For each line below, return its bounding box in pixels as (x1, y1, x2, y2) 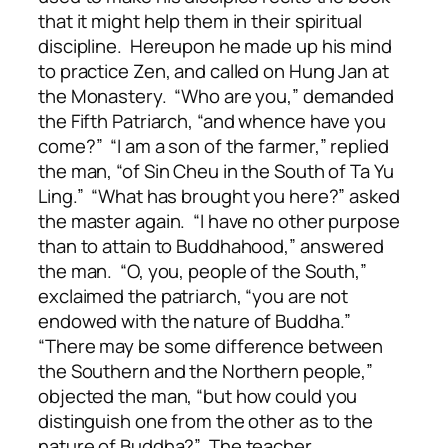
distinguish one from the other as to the (38, 408, 373, 435)
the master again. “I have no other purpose (38, 208, 400, 235)
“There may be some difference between (38, 333, 384, 360)
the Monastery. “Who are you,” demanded (38, 83, 395, 110)
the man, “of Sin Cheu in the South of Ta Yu (38, 158, 394, 185)
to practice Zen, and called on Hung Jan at (38, 58, 389, 85)
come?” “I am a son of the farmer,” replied (38, 133, 389, 160)
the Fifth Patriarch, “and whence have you (38, 108, 386, 135)
